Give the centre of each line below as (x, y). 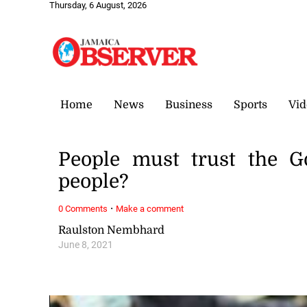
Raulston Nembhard (112, 230)
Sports (250, 105)
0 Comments (83, 208)
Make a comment (150, 208)
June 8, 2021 (86, 245)
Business (189, 105)
